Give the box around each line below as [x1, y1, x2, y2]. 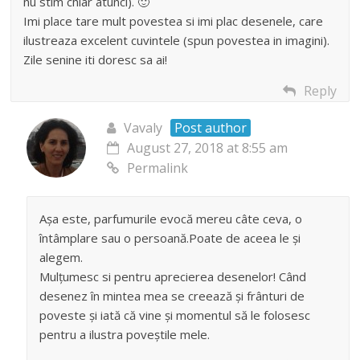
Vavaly [124, 119, 163, 137]
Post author [174, 119, 247, 137]
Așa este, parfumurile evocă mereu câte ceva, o [39, 211, 303, 227]
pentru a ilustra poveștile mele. [39, 326, 211, 343]
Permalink [127, 159, 189, 178]
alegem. [39, 249, 84, 266]
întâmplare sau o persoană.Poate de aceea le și [39, 230, 301, 247]
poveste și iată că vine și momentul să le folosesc [39, 307, 311, 324]
